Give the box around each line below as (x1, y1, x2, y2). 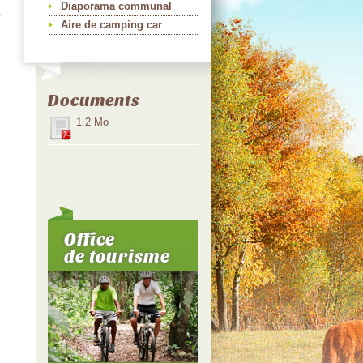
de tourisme (64, 245, 170, 266)
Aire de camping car (61, 19, 162, 31)
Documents (48, 89, 140, 109)
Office (64, 228, 116, 249)
